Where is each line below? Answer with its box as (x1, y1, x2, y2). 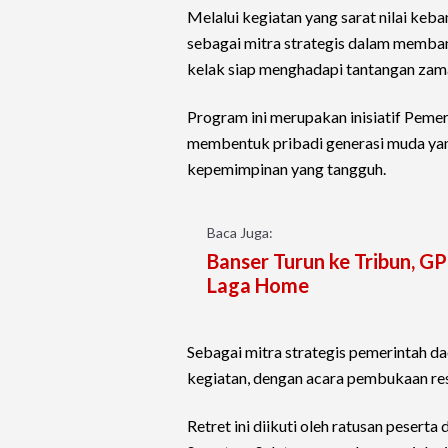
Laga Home (207, 273, 309, 298)
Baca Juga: (207, 224, 273, 242)
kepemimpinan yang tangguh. (187, 159, 386, 179)
